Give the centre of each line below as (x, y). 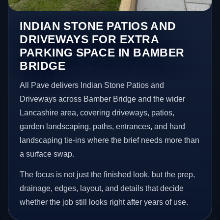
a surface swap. (47, 154)
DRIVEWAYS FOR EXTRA (89, 39)
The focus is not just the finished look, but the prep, (108, 174)
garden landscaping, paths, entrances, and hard (103, 126)
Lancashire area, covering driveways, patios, (97, 112)
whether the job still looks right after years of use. (104, 202)
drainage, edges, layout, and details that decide (102, 188)
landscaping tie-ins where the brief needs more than (110, 140)
